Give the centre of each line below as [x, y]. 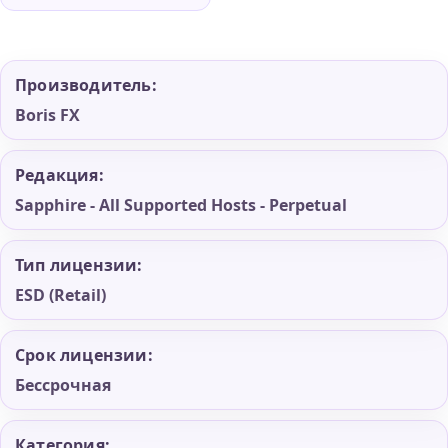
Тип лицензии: [79, 264]
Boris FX [47, 114]
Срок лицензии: [84, 354]
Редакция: [59, 174]
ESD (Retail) [60, 294]
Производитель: [86, 84]
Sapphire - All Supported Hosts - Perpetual [181, 204]
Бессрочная [63, 384]
